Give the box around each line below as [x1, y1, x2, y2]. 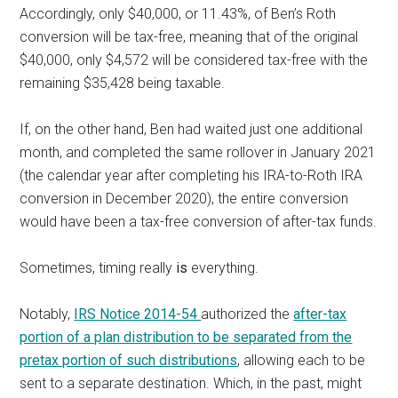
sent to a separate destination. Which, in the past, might [20, 374, 362, 392]
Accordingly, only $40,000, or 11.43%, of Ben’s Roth [20, 4, 337, 22]
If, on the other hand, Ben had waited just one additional [20, 120, 363, 138]
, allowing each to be [237, 351, 366, 369]
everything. [191, 259, 259, 276]
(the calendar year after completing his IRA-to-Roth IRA [20, 166, 363, 184]
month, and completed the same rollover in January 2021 [20, 143, 377, 161]
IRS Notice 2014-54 [74, 305, 202, 322]
